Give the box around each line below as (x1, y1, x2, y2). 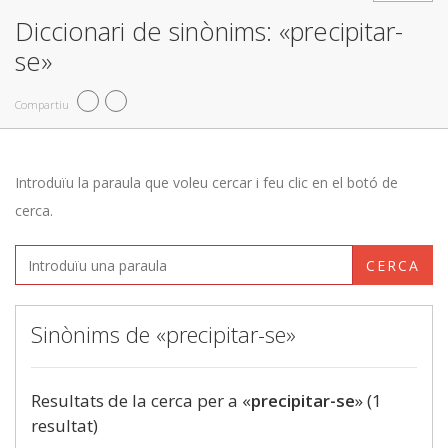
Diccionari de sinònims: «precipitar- (15, 14, 403, 48)
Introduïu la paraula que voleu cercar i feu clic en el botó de (15, 173, 398, 192)
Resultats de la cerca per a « (31, 389, 251, 412)
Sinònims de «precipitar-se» (31, 319, 296, 349)
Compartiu (15, 96, 69, 112)
